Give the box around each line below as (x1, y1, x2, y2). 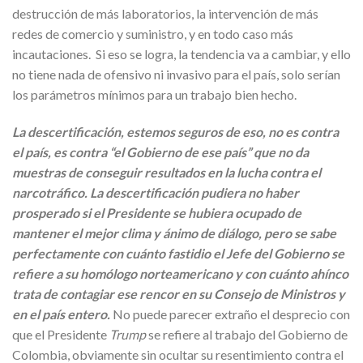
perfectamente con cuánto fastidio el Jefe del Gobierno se (12, 246, 344, 262)
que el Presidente (12, 327, 109, 343)
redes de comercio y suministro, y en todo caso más (12, 26, 293, 42)
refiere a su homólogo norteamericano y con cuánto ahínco (12, 266, 348, 282)
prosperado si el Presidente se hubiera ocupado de (12, 205, 301, 221)
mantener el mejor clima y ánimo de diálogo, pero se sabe (12, 225, 336, 241)
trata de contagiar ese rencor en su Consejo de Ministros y (12, 286, 345, 302)
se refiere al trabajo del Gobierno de (146, 327, 348, 343)
